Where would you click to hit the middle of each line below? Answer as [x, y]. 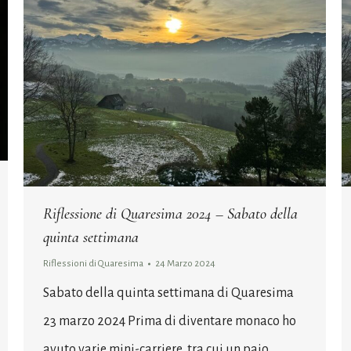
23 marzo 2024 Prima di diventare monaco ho [170, 321]
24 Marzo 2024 [185, 263]
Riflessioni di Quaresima [93, 263]
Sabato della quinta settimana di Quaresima [168, 293]
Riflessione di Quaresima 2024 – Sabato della [170, 213]
